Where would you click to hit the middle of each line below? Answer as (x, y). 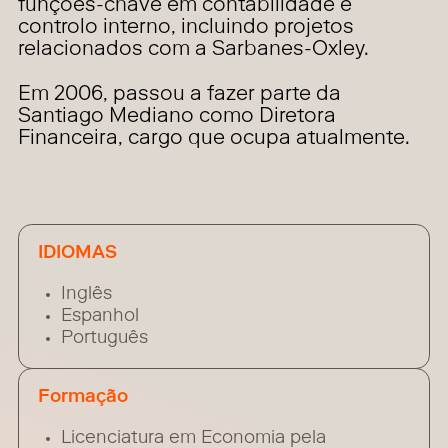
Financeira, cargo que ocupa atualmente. (214, 140)
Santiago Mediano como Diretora (177, 118)
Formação (82, 398)
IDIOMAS (77, 254)
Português (104, 338)
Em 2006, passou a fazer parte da (180, 96)
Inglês (86, 294)
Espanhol (99, 316)
